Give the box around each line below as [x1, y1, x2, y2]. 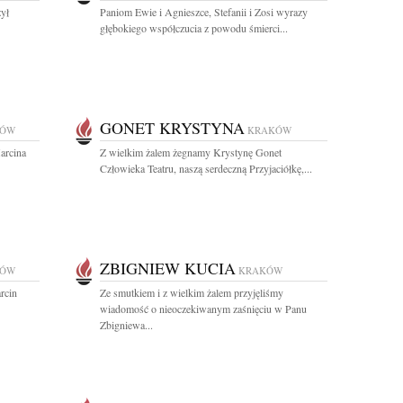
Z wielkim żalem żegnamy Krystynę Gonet [100, 145, 282, 159]
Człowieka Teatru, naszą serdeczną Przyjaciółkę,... [100, 161, 312, 175]
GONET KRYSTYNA [100, 117, 245, 139]
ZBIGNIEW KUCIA [100, 257, 236, 279]
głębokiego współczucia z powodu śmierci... [100, 21, 288, 35]
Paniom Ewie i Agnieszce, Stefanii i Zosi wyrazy [100, 4, 308, 19]
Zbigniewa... [100, 318, 153, 332]
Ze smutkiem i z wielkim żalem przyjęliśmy [100, 285, 283, 300]
